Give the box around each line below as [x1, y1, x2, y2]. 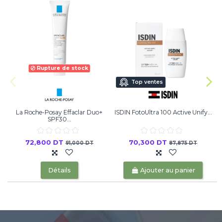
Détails [48, 166, 71, 174]
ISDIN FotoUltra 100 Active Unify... [114, 108, 212, 116]
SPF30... [47, 115, 71, 123]
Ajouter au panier [140, 166, 196, 174]
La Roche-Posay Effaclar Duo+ [16, 108, 103, 116]
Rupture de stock [35, 64, 88, 71]
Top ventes [131, 79, 164, 86]
